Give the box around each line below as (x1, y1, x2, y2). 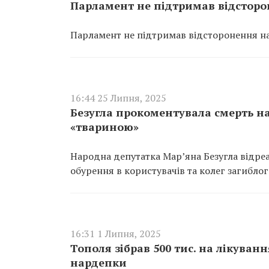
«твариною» (70, 119, 139, 134)
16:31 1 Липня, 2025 (70, 227, 161, 240)
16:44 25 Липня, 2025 (70, 91, 166, 104)
